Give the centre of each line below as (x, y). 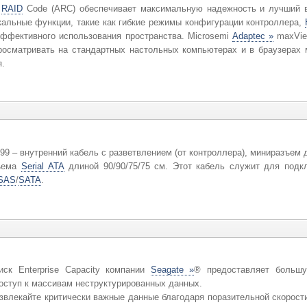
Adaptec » (253, 36)
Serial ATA (42, 166)
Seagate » (172, 270)
